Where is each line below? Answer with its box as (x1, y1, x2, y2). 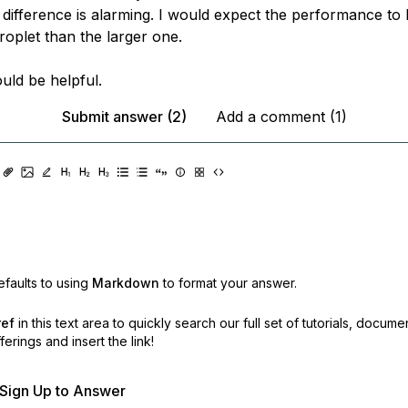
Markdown (91, 275, 159, 291)
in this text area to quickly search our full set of (17, 315, 299, 331)
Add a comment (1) (215, 107, 347, 126)
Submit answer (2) (61, 107, 187, 126)
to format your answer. (162, 275, 297, 291)
